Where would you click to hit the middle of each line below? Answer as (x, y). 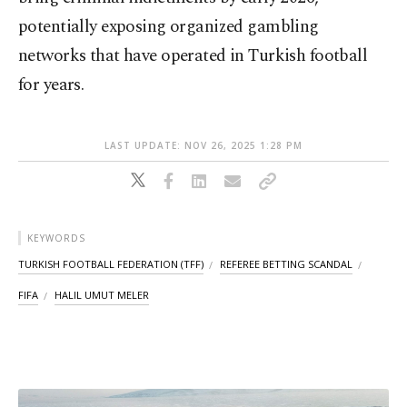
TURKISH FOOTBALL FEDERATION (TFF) (111, 264)
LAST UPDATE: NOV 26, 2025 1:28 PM (203, 146)
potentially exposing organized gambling (169, 27)
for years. (51, 85)
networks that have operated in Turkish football (193, 56)
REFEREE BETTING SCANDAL (286, 264)
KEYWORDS (56, 238)
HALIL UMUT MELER (102, 295)
